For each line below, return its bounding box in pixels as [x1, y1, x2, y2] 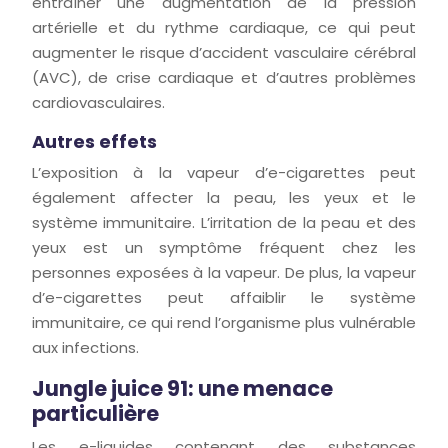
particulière [32, 399, 159, 428]
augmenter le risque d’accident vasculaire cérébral [32, 42, 416, 63]
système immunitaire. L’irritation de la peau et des [32, 212, 416, 233]
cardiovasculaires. [32, 92, 165, 113]
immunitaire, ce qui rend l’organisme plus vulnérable [32, 312, 416, 333]
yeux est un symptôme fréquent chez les [32, 237, 416, 258]
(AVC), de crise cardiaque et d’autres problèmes [32, 67, 416, 88]
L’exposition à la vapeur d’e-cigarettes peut [32, 162, 416, 183]
